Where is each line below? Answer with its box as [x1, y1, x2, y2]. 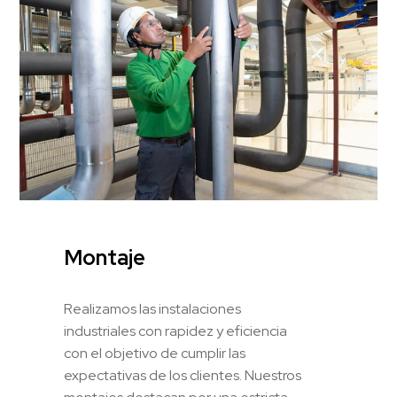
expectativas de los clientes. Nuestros [64, 366, 302, 385]
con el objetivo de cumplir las [64, 344, 246, 363]
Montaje [64, 244, 146, 272]
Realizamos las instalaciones [64, 300, 242, 319]
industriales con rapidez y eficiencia [64, 322, 288, 341]
